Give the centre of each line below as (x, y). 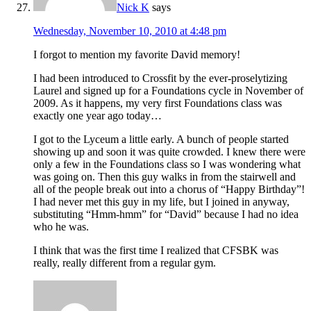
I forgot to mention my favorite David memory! (137, 55)
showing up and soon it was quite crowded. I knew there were (169, 152)
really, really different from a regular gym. (125, 263)
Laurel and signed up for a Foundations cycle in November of (168, 91)
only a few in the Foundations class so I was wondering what (167, 165)
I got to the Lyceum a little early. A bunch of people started (161, 140)
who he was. (61, 227)
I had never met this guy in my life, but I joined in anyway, (161, 202)
